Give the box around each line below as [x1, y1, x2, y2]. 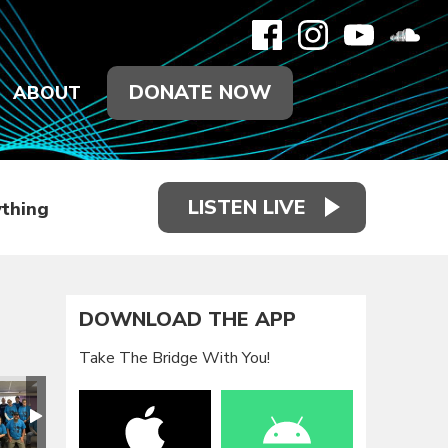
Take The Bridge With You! [79, 346, 271, 369]
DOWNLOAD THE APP [79, 306, 297, 334]
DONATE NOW [129, 79, 271, 106]
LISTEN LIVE [188, 193, 306, 221]
